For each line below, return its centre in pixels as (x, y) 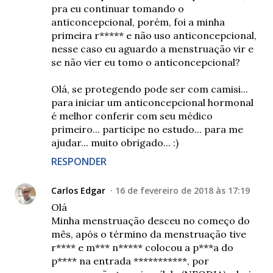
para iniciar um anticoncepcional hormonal (152, 102)
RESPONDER (79, 161)
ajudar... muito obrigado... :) (115, 142)
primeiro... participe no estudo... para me (147, 129)
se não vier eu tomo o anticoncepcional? (146, 62)
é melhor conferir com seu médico (132, 115)
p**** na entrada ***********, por (130, 261)
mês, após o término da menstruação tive (149, 234)
